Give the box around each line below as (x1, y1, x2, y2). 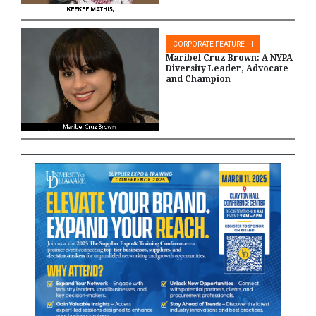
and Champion (166, 74, 231, 85)
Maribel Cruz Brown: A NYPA (166, 53, 293, 63)
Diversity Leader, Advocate (166, 63, 288, 74)
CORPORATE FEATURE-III (173, 40, 253, 49)
